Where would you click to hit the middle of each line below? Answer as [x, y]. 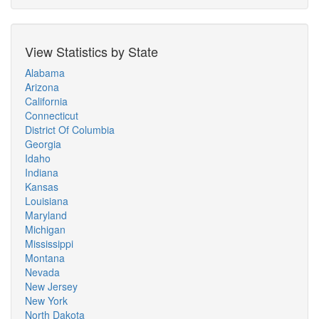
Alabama [45, 73]
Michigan [45, 229]
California [46, 101]
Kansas [42, 187]
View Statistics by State [91, 51]
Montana [45, 258]
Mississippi [49, 244]
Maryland [46, 215]
